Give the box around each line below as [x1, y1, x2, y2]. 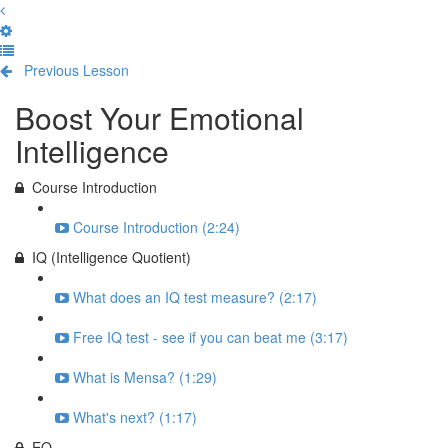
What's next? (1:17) [73, 407, 197, 427]
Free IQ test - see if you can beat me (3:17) [73, 327, 348, 347]
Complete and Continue [133, 60, 283, 80]
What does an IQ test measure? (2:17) [73, 287, 317, 307]
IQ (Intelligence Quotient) [32, 247, 191, 267]
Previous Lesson [24, 60, 129, 80]
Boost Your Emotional [15, 96, 304, 139]
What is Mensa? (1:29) [73, 367, 217, 387]
